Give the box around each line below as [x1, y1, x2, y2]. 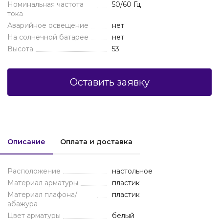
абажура [7, 199, 38, 208]
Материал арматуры [7, 178, 78, 187]
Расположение [7, 167, 61, 175]
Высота [7, 44, 33, 53]
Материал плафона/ [7, 190, 77, 199]
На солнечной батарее [7, 33, 88, 42]
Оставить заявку [69, 76, 150, 88]
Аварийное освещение [7, 21, 88, 30]
